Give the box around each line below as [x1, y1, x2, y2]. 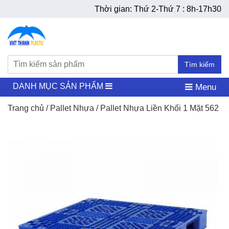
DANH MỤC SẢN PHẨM [13, 82, 105, 90]
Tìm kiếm [185, 60, 215, 68]
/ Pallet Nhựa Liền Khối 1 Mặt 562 [94, 104, 219, 112]
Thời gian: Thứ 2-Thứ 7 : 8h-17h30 [95, 5, 221, 13]
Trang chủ [8, 104, 44, 112]
